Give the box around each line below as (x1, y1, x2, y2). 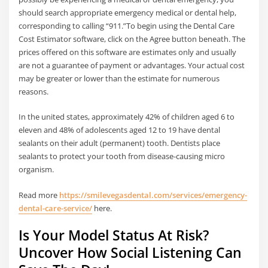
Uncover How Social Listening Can (19, 243, 242, 263)
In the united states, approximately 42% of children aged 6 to (19, 111, 235, 123)
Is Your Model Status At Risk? (19, 226, 209, 245)
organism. (19, 164, 54, 175)
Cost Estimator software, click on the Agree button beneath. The (19, 33, 246, 45)
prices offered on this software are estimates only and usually (19, 47, 237, 58)
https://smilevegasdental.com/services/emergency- (59, 189, 248, 200)
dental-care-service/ (19, 202, 93, 214)
